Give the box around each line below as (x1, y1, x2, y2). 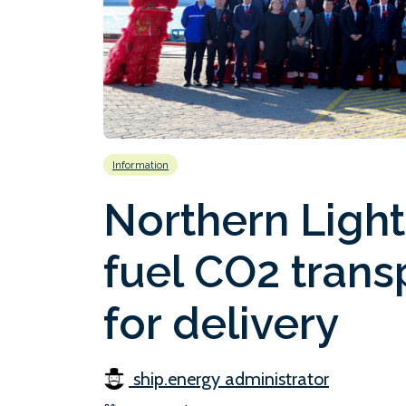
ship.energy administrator (129, 368, 329, 391)
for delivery (103, 298, 339, 350)
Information (112, 159, 169, 172)
